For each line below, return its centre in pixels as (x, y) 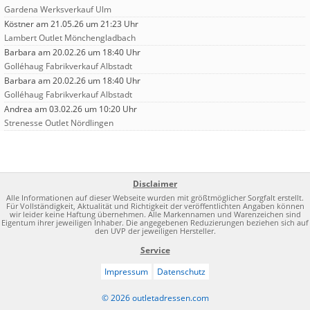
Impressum (126, 272)
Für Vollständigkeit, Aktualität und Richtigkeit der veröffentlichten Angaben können (155, 207)
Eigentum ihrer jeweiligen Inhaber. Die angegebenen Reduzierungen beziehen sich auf (155, 223)
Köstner (19, 24)
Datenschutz (181, 272)
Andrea (18, 109)
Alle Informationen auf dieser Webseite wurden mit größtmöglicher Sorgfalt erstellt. (155, 198)
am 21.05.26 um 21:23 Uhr (86, 24)
